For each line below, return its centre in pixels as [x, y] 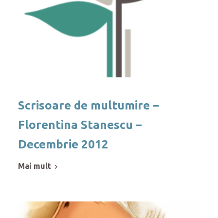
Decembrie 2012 [64, 145]
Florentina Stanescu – [80, 125]
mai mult [38, 166]
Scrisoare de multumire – [89, 106]
